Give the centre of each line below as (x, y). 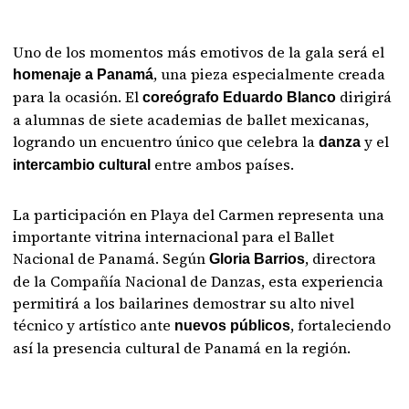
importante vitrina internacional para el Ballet (174, 236)
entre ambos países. (223, 164)
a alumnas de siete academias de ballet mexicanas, (191, 120)
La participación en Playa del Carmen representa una (199, 215)
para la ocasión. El (78, 97)
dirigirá (364, 97)
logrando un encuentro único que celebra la (166, 142)
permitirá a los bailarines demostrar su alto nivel (184, 303)
